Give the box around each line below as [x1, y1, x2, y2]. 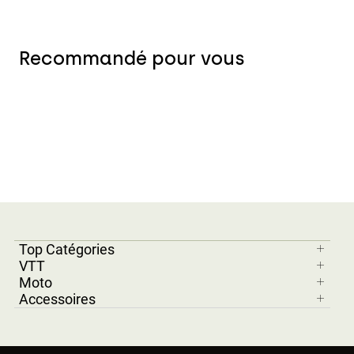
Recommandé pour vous [19, 47, 245, 70]
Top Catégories [19, 239, 115, 259]
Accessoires [19, 289, 96, 309]
